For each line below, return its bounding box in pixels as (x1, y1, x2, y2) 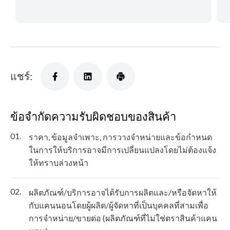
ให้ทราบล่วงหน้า (29, 158, 88, 168)
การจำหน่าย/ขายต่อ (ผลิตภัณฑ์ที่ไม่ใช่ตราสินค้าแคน (29, 213, 217, 223)
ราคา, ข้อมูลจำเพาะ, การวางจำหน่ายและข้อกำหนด (29, 132, 212, 142)
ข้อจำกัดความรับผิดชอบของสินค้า (10, 108, 176, 125)
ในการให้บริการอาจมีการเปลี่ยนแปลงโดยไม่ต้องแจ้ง (29, 145, 216, 155)
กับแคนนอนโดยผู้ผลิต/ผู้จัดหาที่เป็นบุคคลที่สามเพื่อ (29, 200, 208, 210)
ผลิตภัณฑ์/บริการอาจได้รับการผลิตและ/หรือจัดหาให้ (29, 187, 217, 198)
